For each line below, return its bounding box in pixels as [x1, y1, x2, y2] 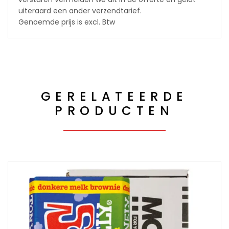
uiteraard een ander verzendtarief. [18, 6, 142, 16]
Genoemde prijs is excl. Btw [18, 17, 115, 27]
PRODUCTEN [55, 102, 174, 119]
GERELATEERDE [40, 88, 189, 105]
